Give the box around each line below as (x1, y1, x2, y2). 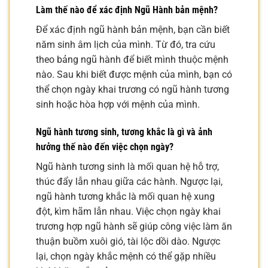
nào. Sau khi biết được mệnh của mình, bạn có (36, 69, 232, 81)
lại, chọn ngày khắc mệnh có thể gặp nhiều (36, 250, 216, 262)
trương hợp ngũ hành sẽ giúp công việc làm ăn (36, 220, 232, 232)
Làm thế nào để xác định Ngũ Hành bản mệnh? (36, 4, 218, 16)
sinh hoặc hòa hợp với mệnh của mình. (36, 99, 200, 111)
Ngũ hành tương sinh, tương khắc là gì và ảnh (36, 126, 212, 138)
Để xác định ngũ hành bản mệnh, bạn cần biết (36, 24, 230, 36)
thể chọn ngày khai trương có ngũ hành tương (36, 84, 229, 96)
